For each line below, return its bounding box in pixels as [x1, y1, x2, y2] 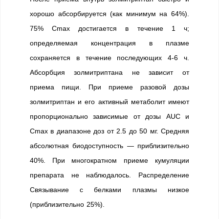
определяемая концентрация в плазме [30, 39, 189, 47]
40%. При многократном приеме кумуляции [30, 156, 189, 164]
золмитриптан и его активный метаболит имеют [30, 98, 189, 106]
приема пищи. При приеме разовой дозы [30, 83, 189, 91]
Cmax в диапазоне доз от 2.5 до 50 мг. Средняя [30, 127, 189, 135]
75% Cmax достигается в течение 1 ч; [30, 24, 189, 32]
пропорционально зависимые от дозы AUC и [30, 112, 189, 120]
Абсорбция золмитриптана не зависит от [30, 68, 189, 76]
